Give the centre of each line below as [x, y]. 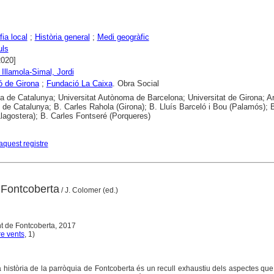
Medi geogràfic [123, 37]
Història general [62, 37]
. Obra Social [135, 84]
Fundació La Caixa [79, 84]
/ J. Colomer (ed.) [88, 191]
